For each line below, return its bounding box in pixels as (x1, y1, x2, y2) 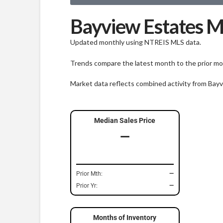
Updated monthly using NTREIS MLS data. (70, 38, 201, 47)
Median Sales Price (94, 116, 156, 124)
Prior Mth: (76, 170, 103, 177)
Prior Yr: (76, 182, 98, 189)
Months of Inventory (93, 213, 157, 222)
